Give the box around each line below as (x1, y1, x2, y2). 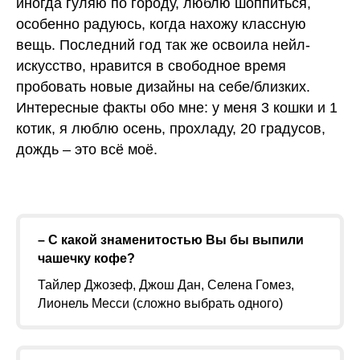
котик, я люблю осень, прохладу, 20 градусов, (16, 121, 325, 137)
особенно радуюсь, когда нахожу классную (16, 16, 306, 32)
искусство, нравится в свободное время (16, 58, 286, 74)
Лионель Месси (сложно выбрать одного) (38, 297, 283, 310)
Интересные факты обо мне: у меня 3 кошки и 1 (16, 100, 337, 116)
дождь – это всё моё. (16, 141, 157, 157)
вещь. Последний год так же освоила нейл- (16, 37, 310, 53)
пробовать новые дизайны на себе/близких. (16, 79, 310, 95)
